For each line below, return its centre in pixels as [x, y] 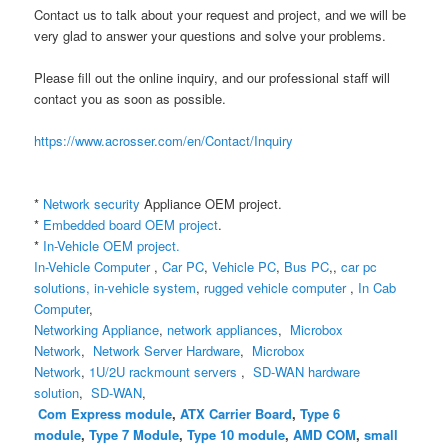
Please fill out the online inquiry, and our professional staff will [212, 78]
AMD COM [325, 435]
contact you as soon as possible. [130, 99]
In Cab [377, 288]
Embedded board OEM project [131, 225]
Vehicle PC [244, 267]
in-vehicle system [145, 288]
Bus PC [307, 267]
